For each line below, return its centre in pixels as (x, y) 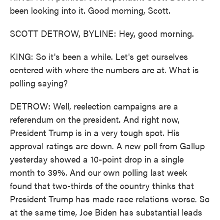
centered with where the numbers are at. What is (104, 69)
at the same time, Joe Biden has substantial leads (106, 212)
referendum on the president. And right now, (95, 119)
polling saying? (39, 83)
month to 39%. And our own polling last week (98, 172)
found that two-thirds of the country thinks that (102, 185)
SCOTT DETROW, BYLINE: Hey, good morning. (102, 33)
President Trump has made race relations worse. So (110, 199)
